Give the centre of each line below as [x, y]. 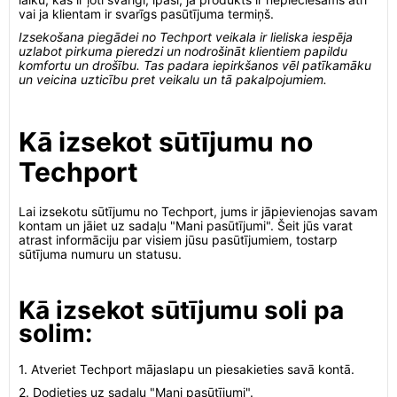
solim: [55, 333]
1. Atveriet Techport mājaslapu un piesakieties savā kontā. [187, 369]
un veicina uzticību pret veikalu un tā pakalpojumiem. [173, 79]
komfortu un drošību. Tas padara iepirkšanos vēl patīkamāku [195, 65]
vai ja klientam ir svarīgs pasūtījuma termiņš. [146, 14]
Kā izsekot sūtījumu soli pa [181, 310]
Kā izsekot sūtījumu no [166, 142]
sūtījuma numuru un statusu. [100, 254]
